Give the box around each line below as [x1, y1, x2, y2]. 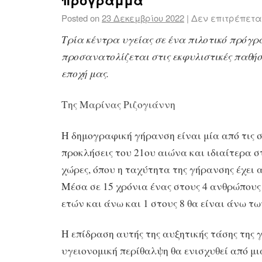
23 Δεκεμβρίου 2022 [102, 12, 184, 25]
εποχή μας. [61, 65, 109, 80]
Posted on [61, 12, 99, 25]
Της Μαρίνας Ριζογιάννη [61, 97, 175, 111]
